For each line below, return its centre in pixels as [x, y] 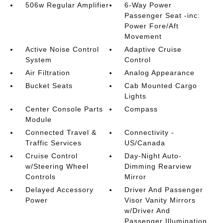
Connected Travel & [61, 132]
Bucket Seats [49, 86]
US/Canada [145, 143]
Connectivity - [150, 132]
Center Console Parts [64, 109]
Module [38, 119]
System [38, 60]
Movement [143, 36]
